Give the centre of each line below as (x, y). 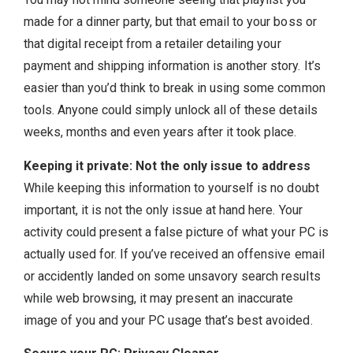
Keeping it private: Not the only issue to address (167, 165)
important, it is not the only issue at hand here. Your (163, 210)
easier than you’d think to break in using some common (175, 88)
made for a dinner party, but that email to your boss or (170, 22)
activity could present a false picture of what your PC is (176, 232)
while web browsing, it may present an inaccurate (159, 298)
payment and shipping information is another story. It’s (172, 66)
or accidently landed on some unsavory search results (172, 276)
